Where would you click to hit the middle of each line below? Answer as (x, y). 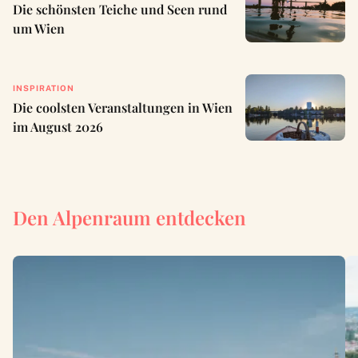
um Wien (39, 28)
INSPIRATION (44, 88)
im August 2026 (58, 126)
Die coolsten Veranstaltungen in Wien (123, 107)
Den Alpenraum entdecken (129, 217)
